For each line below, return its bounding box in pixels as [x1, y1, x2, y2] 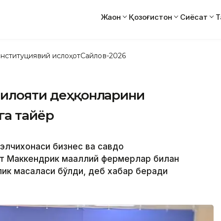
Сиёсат [180, 12, 208, 22]
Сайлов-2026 [80, 51, 126, 60]
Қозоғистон [129, 12, 172, 22]
